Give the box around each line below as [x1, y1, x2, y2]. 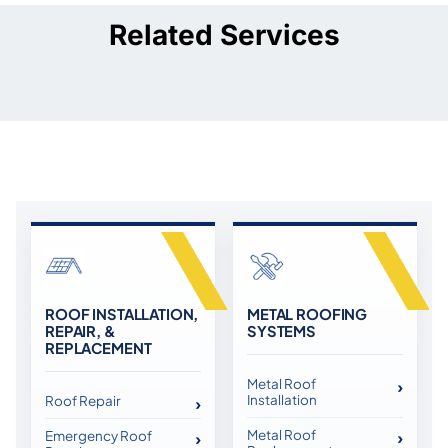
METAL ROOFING [247, 305, 368, 324]
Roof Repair [45, 392, 121, 410]
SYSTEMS [247, 322, 316, 341]
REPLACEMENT [45, 339, 152, 358]
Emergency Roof [45, 427, 152, 445]
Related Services [108, 18, 340, 53]
